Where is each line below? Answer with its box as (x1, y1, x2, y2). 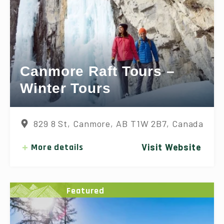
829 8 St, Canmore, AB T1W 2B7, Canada (33, 118, 204, 129)
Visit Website (141, 141, 201, 153)
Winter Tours (20, 80, 111, 96)
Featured (66, 184, 105, 196)
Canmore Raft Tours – (20, 63, 175, 79)
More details (30, 141, 83, 153)
